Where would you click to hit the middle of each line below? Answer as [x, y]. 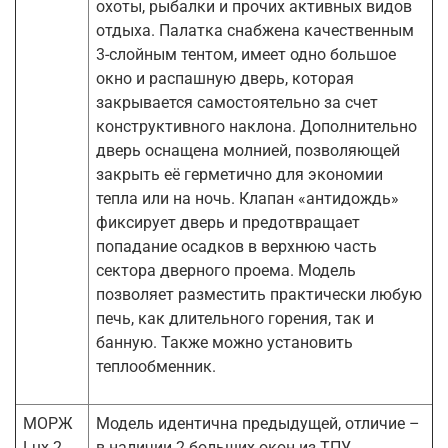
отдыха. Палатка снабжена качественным [255, 30]
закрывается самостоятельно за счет [237, 102]
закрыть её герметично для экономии [239, 174]
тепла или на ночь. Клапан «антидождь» [247, 198]
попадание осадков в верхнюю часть [236, 246]
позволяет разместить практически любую [259, 294]
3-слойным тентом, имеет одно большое [246, 54]
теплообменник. [156, 366]
